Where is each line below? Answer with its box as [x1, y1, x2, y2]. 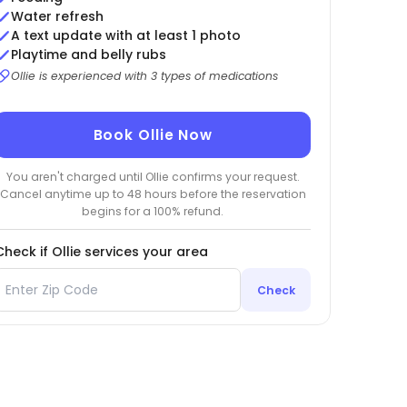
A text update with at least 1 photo [10, 26, 241, 45]
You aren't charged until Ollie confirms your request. [5, 168, 300, 184]
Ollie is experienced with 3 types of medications [10, 68, 278, 84]
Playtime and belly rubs [10, 45, 166, 65]
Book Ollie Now [93, 125, 213, 145]
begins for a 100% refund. [82, 203, 224, 219]
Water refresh [10, 7, 104, 26]
